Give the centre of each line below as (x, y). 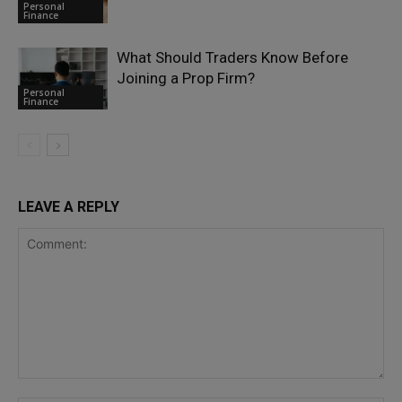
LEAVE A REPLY (69, 207)
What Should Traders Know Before (232, 57)
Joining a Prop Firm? (186, 78)
